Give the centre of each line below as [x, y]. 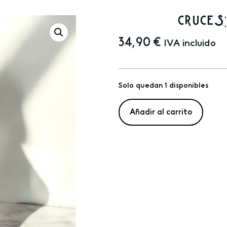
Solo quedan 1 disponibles [163, 85]
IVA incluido [190, 44]
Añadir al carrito [161, 112]
